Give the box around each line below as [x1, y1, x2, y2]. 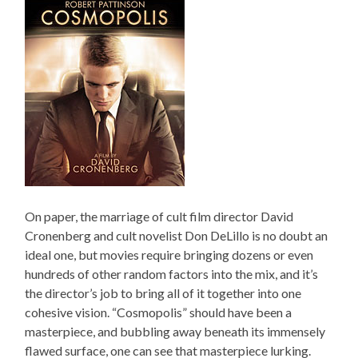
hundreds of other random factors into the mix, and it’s [25, 266, 319, 282]
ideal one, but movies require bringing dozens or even [25, 247, 314, 263]
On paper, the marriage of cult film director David [25, 209, 294, 225]
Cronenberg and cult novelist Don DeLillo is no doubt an [25, 228, 328, 244]
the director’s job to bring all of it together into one [25, 285, 302, 301]
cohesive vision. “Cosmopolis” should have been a [25, 304, 292, 320]
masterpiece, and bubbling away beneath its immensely [25, 324, 326, 340]
